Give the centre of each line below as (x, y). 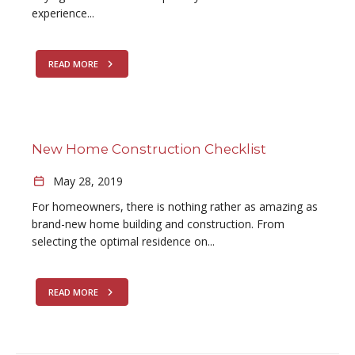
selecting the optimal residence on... (123, 241)
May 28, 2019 (86, 181)
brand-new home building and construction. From (158, 224)
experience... (63, 13)
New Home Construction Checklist (149, 149)
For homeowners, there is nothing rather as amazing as (175, 206)
